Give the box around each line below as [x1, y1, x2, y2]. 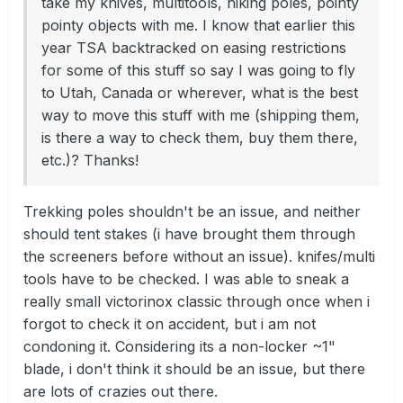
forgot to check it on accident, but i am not [23, 315, 316, 334]
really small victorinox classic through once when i [23, 292, 370, 311]
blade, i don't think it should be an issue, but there [23, 360, 365, 379]
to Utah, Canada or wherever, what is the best [41, 84, 358, 103]
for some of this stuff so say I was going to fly [41, 61, 355, 80]
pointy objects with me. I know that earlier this [41, 16, 355, 35]
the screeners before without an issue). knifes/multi [23, 247, 375, 266]
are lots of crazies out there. [23, 382, 218, 401]
